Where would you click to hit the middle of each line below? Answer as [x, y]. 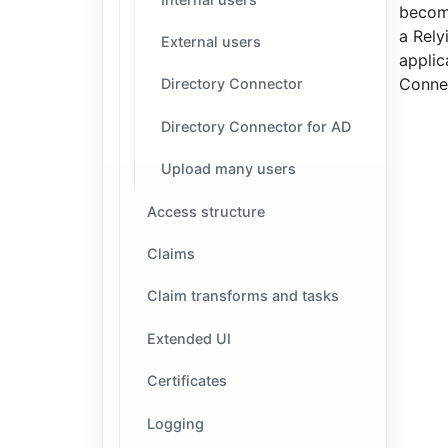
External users [211, 41]
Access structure [205, 211]
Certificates [186, 381]
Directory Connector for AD [256, 126]
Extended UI [188, 338]
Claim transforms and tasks [242, 296]
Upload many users [229, 169]
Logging [175, 423]
